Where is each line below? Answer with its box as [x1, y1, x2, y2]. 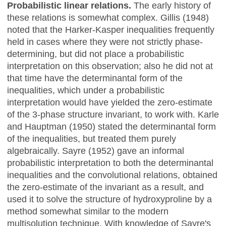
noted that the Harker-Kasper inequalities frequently [7, 24, 214, 35]
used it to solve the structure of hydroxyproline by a [7, 194, 212, 204]
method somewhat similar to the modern [7, 206, 168, 216]
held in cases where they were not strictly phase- [7, 36, 203, 47]
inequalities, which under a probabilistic [7, 85, 164, 95]
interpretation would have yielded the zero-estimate [7, 97, 212, 107]
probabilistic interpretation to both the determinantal [7, 157, 213, 168]
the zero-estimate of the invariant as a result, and [7, 182, 204, 192]
